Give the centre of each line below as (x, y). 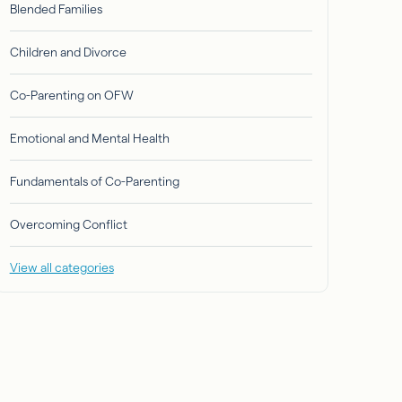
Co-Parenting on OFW (71, 96)
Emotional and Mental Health (89, 139)
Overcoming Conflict (68, 225)
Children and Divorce (68, 52)
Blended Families (56, 9)
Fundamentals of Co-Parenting (94, 182)
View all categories (61, 268)
